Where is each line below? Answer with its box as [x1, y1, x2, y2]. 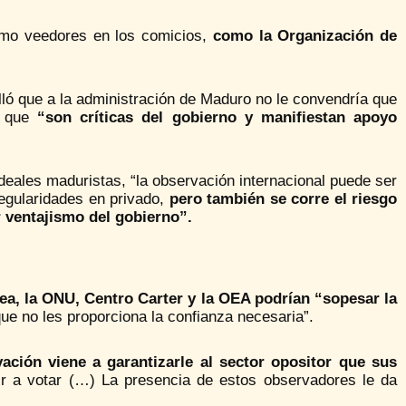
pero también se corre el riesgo [169, 189, 397, 208]
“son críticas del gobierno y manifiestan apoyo [37, 108, 397, 126]
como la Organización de [212, 26, 397, 44]
